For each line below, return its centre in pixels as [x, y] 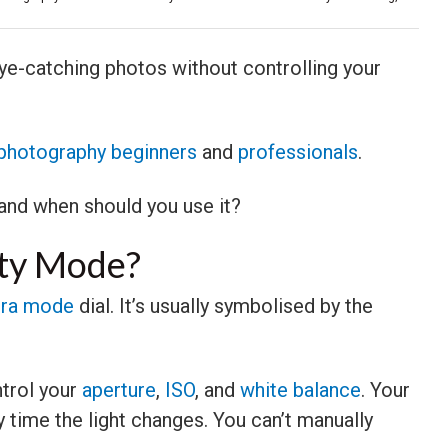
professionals [298, 151]
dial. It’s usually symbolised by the [223, 305]
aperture [119, 389]
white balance [300, 389]
